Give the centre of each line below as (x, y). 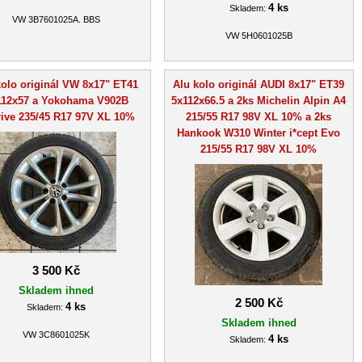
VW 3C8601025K (56, 335)
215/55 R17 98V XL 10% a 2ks (259, 116)
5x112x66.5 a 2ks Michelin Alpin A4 (259, 100)
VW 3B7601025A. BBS (56, 20)
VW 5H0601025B (259, 36)
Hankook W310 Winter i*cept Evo (259, 133)
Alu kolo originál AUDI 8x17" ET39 (259, 84)
